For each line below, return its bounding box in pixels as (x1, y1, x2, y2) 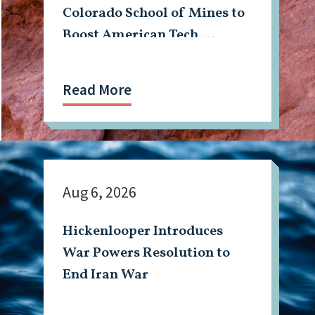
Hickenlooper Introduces (63, 221, 224, 242)
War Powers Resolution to (63, 243, 231, 264)
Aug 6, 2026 (63, 181, 137, 202)
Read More (63, 80, 132, 100)
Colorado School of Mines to (63, 4, 245, 24)
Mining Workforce (63, 47, 182, 67)
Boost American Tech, (63, 25, 203, 46)
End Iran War (63, 265, 149, 285)
